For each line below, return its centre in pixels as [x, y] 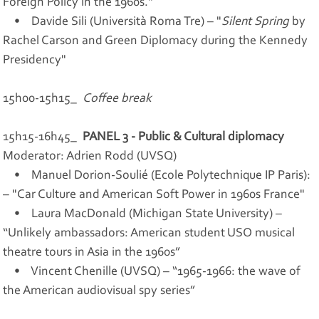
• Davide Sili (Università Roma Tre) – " [113, 22]
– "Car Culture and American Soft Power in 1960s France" [154, 195]
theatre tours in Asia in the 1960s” [92, 252]
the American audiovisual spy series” [99, 291]
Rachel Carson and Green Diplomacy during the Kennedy [156, 41]
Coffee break [117, 99]
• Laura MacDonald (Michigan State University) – [143, 214]
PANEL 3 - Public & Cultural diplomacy [184, 137]
